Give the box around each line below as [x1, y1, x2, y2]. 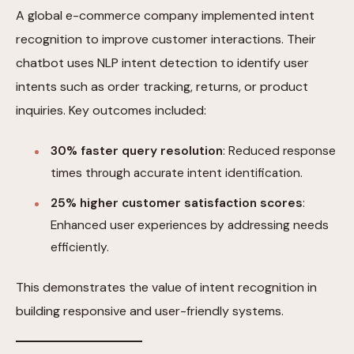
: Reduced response [223, 143, 336, 160]
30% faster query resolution [51, 143, 223, 160]
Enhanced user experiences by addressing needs [51, 217, 329, 234]
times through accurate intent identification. [51, 165, 303, 182]
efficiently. [51, 239, 109, 256]
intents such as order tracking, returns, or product [16, 78, 308, 96]
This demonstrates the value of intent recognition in [16, 279, 317, 296]
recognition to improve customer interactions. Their [16, 31, 316, 48]
